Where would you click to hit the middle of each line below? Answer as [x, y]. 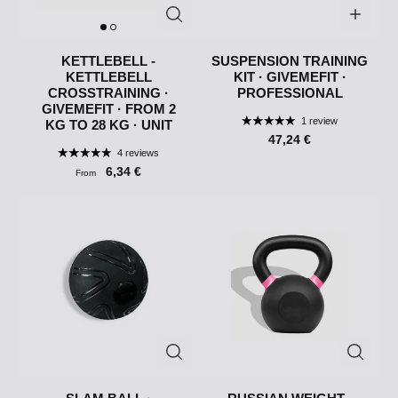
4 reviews [138, 153]
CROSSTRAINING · [108, 93]
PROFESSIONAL [290, 93]
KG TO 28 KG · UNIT [108, 125]
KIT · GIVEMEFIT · [290, 77]
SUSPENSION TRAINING [290, 61]
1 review [319, 121]
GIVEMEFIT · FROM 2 [108, 109]
